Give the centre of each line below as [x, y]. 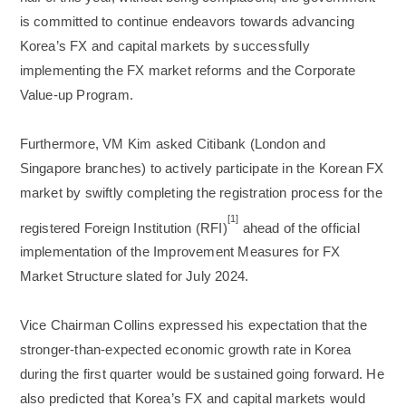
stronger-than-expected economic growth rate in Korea [185, 350]
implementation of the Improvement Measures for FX [180, 252]
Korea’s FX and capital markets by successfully [164, 46]
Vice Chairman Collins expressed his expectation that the [193, 326]
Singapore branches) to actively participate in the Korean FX [202, 168]
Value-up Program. [77, 95]
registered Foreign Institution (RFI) [123, 228]
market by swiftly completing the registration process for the [201, 193]
